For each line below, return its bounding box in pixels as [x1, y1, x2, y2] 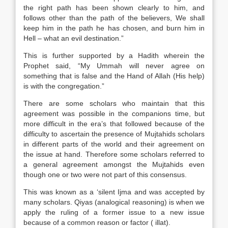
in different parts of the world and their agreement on [23, 140, 205, 148]
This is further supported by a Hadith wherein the [23, 51, 205, 60]
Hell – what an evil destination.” [23, 34, 124, 42]
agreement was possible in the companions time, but [23, 109, 205, 118]
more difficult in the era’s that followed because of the [23, 120, 205, 128]
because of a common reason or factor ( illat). [23, 218, 170, 226]
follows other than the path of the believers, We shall [23, 14, 205, 22]
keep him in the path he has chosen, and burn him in [23, 24, 205, 32]
